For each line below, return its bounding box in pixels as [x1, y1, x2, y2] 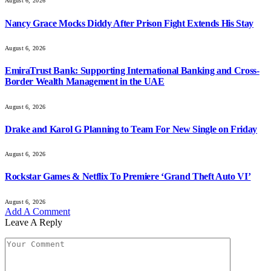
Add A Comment [5, 206, 70, 217]
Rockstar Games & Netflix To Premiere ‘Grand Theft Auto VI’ [5, 171, 251, 182]
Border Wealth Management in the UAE [5, 76, 165, 87]
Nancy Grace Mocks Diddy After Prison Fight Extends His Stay [5, 18, 254, 28]
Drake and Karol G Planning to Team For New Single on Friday [5, 123, 258, 134]
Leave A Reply [5, 217, 62, 227]
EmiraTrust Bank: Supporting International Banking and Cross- [5, 65, 260, 76]
